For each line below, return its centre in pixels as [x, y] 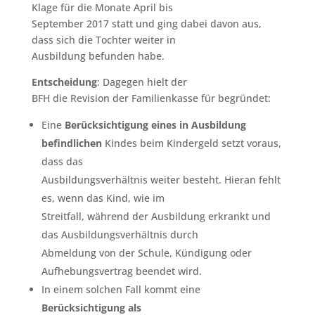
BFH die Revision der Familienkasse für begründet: [151, 98]
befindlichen [71, 143]
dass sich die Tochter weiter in [103, 39]
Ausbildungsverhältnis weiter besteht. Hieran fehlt [161, 179]
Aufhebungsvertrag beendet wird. [121, 271]
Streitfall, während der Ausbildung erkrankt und [156, 216]
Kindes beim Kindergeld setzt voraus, [191, 143]
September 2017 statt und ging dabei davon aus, [146, 23]
